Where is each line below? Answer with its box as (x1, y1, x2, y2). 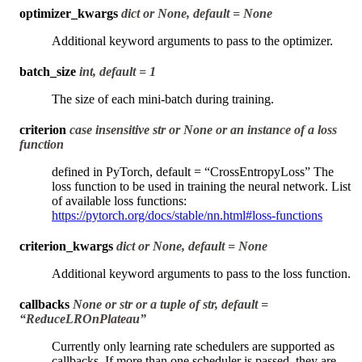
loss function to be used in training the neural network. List (52, 179, 351, 193)
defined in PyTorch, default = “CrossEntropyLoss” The (52, 164, 334, 179)
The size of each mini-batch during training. (52, 91, 274, 106)
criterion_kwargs (19, 238, 113, 253)
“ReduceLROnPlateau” (19, 311, 146, 326)
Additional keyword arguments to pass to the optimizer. (52, 33, 333, 48)
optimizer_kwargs (19, 6, 118, 20)
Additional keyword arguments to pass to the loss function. (52, 266, 351, 280)
